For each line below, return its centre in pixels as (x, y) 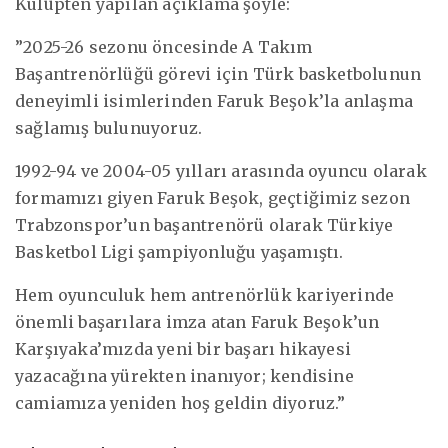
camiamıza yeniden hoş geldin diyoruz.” (180, 402)
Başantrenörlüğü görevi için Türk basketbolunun (218, 73)
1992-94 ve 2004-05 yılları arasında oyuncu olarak (221, 170)
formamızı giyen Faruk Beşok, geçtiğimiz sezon (212, 197)
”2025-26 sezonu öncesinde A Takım (164, 46)
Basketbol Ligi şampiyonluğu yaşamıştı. (179, 251)
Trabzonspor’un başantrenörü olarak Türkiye (204, 224)
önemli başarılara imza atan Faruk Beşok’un (197, 321)
